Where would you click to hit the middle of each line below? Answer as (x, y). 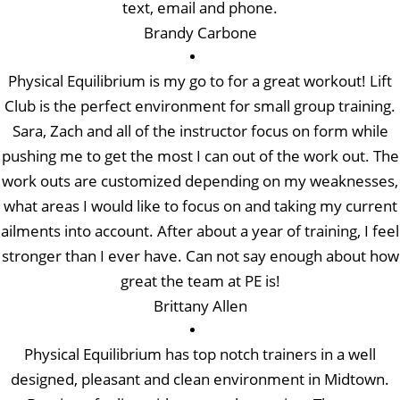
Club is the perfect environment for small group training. (200, 105)
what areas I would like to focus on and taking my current (200, 205)
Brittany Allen (200, 305)
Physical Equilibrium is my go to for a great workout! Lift (200, 80)
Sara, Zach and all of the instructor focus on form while (200, 130)
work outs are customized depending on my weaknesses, (200, 180)
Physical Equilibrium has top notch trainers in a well (200, 354)
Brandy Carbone (200, 32)
